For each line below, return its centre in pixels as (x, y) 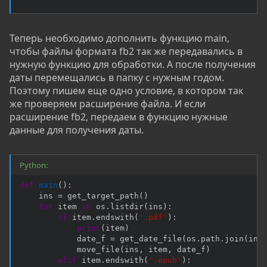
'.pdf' (153, 218)
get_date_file (148, 239)
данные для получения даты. (77, 130)
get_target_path (101, 196)
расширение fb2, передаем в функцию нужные (119, 117)
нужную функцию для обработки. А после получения (133, 65)
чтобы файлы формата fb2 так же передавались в (126, 52)
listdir (127, 207)
